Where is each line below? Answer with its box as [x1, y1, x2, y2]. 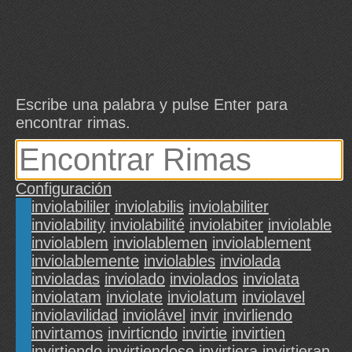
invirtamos [31, 324, 103, 343]
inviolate [106, 288, 163, 306]
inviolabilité [110, 216, 185, 234]
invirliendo [223, 306, 292, 324]
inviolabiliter [189, 198, 269, 216]
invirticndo [108, 324, 178, 343]
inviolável [123, 306, 185, 324]
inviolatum [167, 288, 237, 306]
